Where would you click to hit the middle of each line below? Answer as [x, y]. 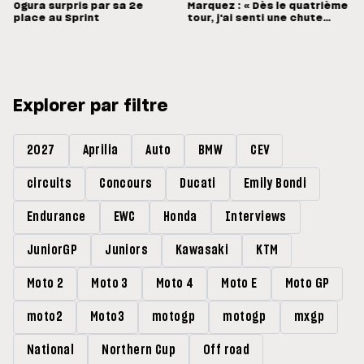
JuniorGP [52, 251]
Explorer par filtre [91, 107]
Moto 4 [175, 284]
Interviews [256, 217]
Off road [227, 351]
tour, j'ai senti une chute [255, 18]
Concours [126, 184]
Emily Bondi [275, 184]
